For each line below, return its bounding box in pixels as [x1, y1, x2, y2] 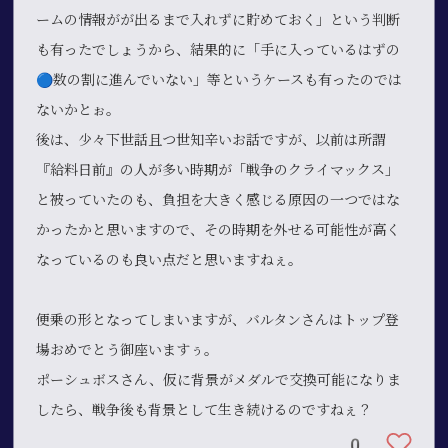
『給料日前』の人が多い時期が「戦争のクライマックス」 [36, 161, 400, 178]
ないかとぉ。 [36, 101, 121, 118]
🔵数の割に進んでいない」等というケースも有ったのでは [36, 71, 403, 88]
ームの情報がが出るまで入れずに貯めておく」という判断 [36, 11, 401, 28]
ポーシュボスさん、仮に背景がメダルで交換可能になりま [36, 371, 402, 388]
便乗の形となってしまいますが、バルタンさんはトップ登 [36, 311, 400, 328]
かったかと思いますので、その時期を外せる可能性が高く [36, 221, 401, 238]
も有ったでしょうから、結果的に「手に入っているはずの [36, 41, 401, 58]
